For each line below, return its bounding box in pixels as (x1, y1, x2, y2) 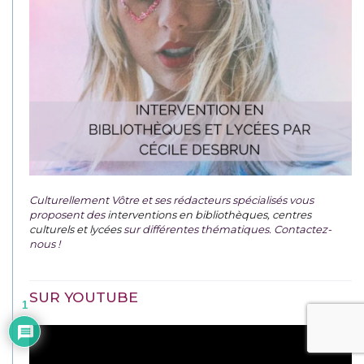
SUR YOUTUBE (29, 288, 138, 305)
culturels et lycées (29, 222, 121, 236)
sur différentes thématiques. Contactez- (121, 222, 331, 236)
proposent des (29, 207, 107, 221)
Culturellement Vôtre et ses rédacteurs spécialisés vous (29, 193, 314, 206)
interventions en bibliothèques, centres (107, 207, 311, 221)
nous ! (29, 236, 60, 250)
